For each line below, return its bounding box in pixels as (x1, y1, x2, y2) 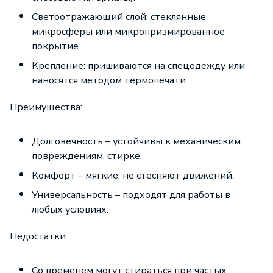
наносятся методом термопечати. (32, 74, 188, 87)
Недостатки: (10, 230, 68, 243)
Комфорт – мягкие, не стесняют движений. (32, 169, 234, 182)
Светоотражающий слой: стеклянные (32, 10, 206, 24)
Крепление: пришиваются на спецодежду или (32, 59, 245, 73)
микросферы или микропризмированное (32, 25, 225, 38)
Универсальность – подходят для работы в (32, 188, 230, 202)
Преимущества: (10, 101, 82, 114)
